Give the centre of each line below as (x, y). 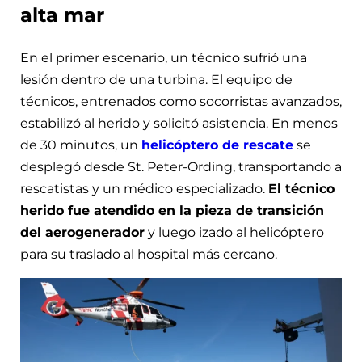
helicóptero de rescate (217, 145)
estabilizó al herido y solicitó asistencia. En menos (179, 124)
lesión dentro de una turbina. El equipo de (156, 80)
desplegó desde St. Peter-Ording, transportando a (181, 167)
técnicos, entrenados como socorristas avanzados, (181, 102)
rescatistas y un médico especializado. (144, 189)
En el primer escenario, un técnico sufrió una (164, 58)
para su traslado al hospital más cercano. (149, 255)
